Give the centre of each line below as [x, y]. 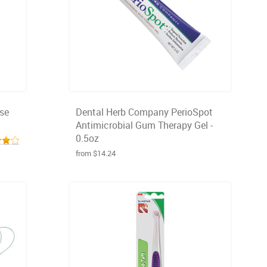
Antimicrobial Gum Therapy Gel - [144, 125]
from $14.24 [96, 153]
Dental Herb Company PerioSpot [144, 112]
